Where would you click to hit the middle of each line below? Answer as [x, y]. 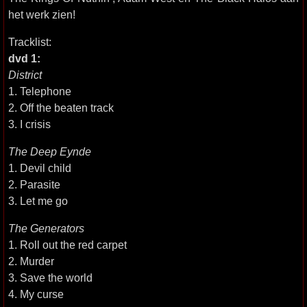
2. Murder [31, 261]
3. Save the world [50, 278]
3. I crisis [29, 124]
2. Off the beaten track [61, 108]
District [25, 75]
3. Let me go [38, 201]
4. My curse [36, 294]
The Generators [46, 228]
